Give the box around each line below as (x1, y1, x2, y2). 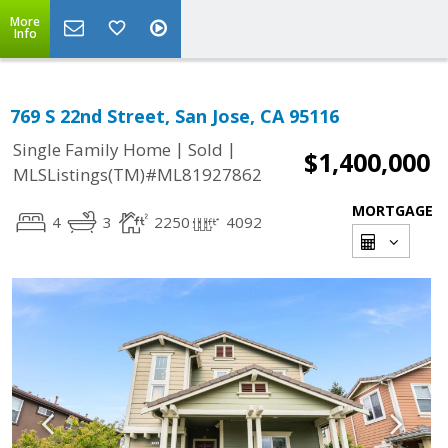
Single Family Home (13, 138, 171, 162)
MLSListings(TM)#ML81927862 (13, 163, 262, 187)
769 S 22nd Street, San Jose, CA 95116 (10, 104, 339, 128)
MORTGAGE (352, 201, 433, 220)
